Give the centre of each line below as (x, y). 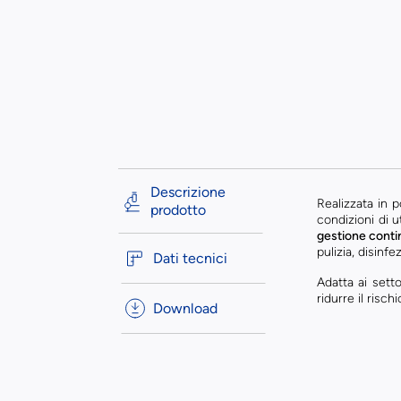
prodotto (178, 210)
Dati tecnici (191, 258)
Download (186, 308)
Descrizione (188, 192)
